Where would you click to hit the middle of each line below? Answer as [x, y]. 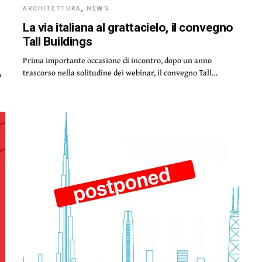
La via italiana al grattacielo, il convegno [128, 27]
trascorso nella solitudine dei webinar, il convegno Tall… [120, 73]
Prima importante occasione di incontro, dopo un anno [117, 60]
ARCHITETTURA [52, 8]
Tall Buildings [58, 42]
